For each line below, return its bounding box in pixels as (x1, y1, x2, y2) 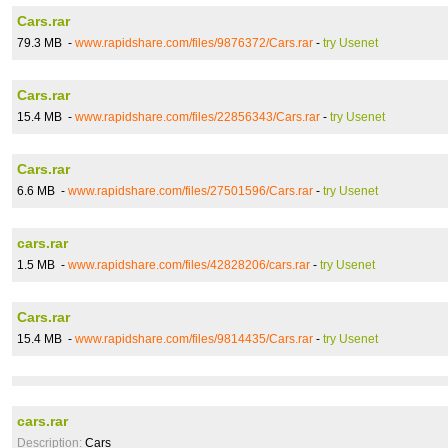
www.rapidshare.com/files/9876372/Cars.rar (75, 36, 313, 50)
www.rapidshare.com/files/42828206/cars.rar (68, 258, 310, 272)
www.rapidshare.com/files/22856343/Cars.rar (75, 110, 320, 124)
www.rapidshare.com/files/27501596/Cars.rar (68, 184, 313, 198)
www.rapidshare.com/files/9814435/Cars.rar (75, 332, 313, 346)
